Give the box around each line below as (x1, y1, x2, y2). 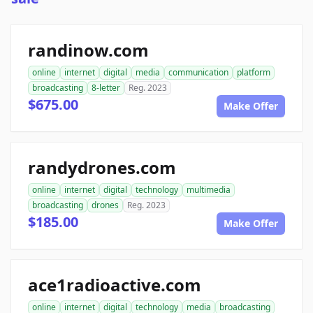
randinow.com (28, 38, 149, 62)
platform (237, 66, 270, 79)
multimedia (187, 184, 231, 196)
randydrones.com (28, 156, 176, 180)
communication (168, 66, 228, 79)
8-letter (92, 82, 120, 94)
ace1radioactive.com (28, 273, 201, 297)
